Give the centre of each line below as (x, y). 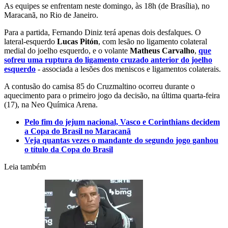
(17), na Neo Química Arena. (51, 105)
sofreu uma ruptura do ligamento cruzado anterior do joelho (108, 60)
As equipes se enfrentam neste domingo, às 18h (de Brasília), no (107, 6)
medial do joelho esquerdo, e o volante (67, 51)
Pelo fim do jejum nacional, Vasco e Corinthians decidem (122, 122)
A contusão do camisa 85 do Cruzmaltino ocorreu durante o (99, 87)
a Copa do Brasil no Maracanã (78, 131)
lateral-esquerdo (31, 42)
